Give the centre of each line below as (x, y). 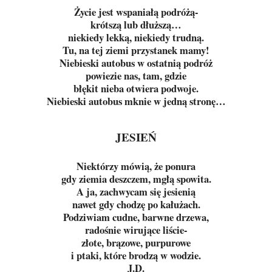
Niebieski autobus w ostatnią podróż (136, 63)
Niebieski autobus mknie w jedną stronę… (136, 101)
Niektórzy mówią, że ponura (136, 166)
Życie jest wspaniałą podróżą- (136, 12)
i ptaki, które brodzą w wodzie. (136, 255)
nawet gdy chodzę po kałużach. (136, 204)
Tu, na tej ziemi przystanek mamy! (136, 50)
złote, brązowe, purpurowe (136, 243)
